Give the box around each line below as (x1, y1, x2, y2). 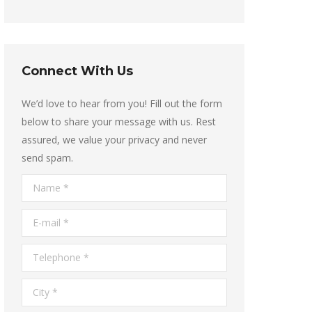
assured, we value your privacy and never (22, 133, 207, 146)
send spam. (22, 151, 73, 164)
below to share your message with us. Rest (22, 115, 216, 128)
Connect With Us (22, 63, 133, 79)
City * (22, 281, 47, 294)
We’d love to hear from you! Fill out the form (22, 97, 222, 110)
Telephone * (22, 246, 78, 259)
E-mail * (22, 211, 58, 224)
